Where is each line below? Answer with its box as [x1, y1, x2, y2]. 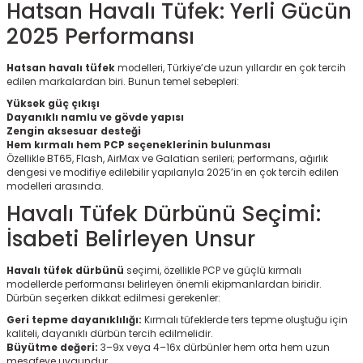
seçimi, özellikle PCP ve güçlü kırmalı [124, 263, 301, 277]
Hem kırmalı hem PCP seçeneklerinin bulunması [6, 138, 271, 152]
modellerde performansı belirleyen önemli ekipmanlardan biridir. [6, 277, 322, 291]
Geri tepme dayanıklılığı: [6, 313, 142, 327]
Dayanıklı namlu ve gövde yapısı [6, 110, 184, 124]
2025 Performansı [6, 21, 194, 51]
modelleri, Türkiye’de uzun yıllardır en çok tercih [115, 61, 346, 75]
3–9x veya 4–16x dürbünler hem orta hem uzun [98, 340, 330, 354]
